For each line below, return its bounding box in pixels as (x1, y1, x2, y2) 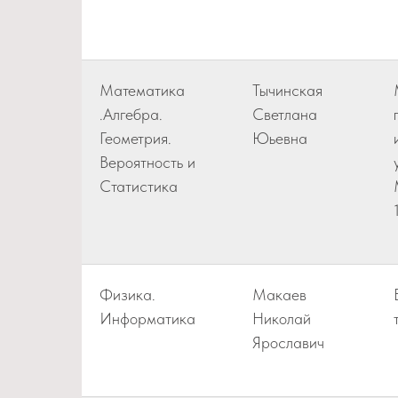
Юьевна (252, 129, 307, 147)
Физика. (99, 285, 155, 304)
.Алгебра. (99, 105, 163, 123)
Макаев (252, 285, 306, 304)
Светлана (252, 105, 317, 123)
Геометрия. (99, 129, 171, 147)
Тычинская (252, 81, 322, 99)
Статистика (99, 177, 178, 195)
